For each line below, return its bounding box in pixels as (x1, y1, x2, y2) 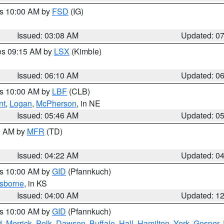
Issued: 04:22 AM (17, 149, 79, 161)
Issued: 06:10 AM (17, 69, 79, 81)
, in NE (76, 97, 100, 109)
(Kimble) (69, 45, 101, 57)
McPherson (36, 97, 76, 109)
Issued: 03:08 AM (17, 29, 79, 41)
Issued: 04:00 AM (17, 189, 79, 201)
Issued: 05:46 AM (17, 109, 79, 121)
